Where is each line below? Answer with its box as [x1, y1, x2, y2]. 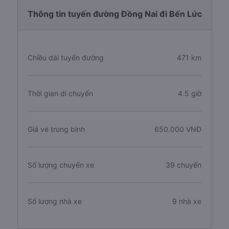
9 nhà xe [172, 196, 202, 205]
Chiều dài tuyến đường [27, 53, 104, 62]
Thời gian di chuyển [27, 89, 93, 98]
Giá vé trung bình [27, 125, 85, 133]
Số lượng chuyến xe [27, 161, 94, 169]
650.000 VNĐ [154, 125, 202, 133]
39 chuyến [166, 161, 202, 169]
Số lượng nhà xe [27, 196, 82, 205]
